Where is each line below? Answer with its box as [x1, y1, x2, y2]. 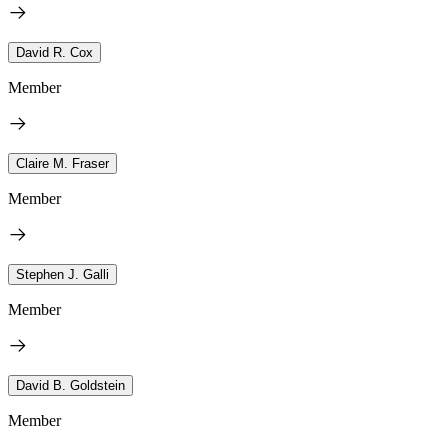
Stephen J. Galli [16, 266, 109, 282]
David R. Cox [16, 44, 93, 60]
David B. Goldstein [16, 377, 125, 393]
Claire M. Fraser [16, 155, 109, 171]
